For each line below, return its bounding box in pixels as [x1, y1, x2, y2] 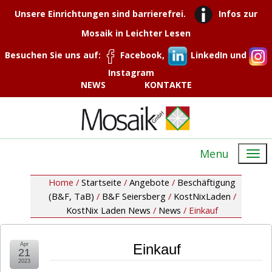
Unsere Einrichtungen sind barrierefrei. [15, 7, 186, 19]
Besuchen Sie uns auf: [5, 49, 103, 61]
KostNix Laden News [66, 203, 151, 216]
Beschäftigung [177, 175, 236, 188]
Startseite [81, 175, 121, 188]
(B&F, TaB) [48, 189, 94, 202]
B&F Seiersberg [101, 189, 166, 202]
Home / [49, 175, 81, 188]
